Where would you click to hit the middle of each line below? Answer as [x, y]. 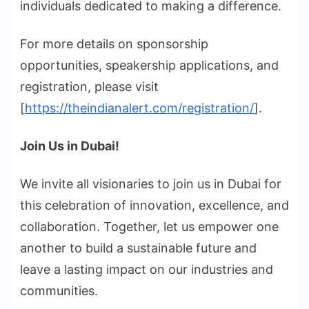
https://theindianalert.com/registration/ [139, 108]
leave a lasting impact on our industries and [147, 270]
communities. [59, 291]
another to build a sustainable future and [138, 248]
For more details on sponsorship [114, 44]
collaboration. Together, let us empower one [149, 227]
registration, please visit [89, 87]
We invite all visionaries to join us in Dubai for [151, 184]
